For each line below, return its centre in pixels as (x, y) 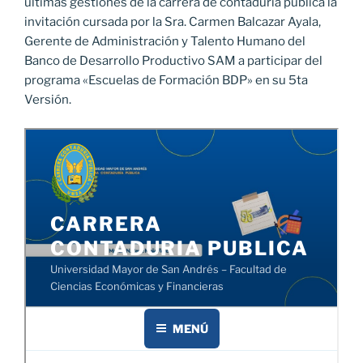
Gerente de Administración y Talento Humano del (165, 42)
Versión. (48, 100)
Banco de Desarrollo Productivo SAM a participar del (173, 61)
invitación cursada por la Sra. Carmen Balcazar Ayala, (173, 22)
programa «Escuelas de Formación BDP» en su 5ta (166, 81)
